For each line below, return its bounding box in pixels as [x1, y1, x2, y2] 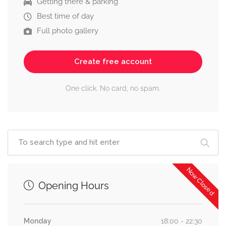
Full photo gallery [37, 26, 98, 36]
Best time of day [37, 12, 94, 21]
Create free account [74, 57, 152, 67]
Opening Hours [36, 180, 109, 192]
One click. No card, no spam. [66, 84, 160, 93]
